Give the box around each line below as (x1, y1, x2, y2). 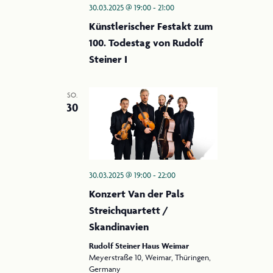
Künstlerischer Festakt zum (88, 20, 213, 33)
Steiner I (88, 53, 127, 66)
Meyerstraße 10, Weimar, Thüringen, (88, 252, 211, 263)
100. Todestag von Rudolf (88, 37, 203, 49)
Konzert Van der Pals (88, 188, 184, 200)
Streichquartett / (88, 204, 168, 217)
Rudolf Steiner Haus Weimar (88, 241, 189, 252)
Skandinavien (88, 221, 149, 233)
